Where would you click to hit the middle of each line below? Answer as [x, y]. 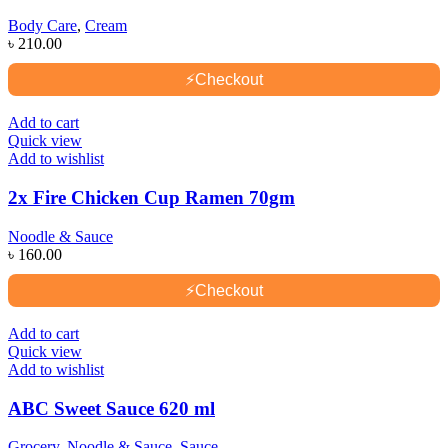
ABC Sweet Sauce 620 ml [111, 408]
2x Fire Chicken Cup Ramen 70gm [151, 198]
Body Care [42, 26]
